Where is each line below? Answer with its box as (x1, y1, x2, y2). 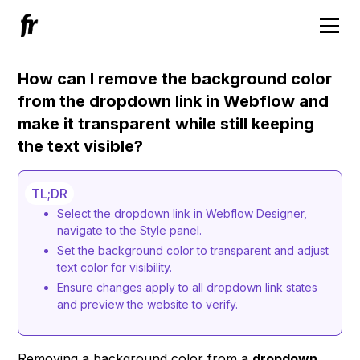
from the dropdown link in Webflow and (18, 92, 329, 111)
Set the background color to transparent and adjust (57, 243, 329, 257)
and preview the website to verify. (57, 297, 239, 311)
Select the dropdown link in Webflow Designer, (57, 207, 308, 220)
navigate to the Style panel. (57, 223, 202, 237)
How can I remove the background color (18, 69, 333, 88)
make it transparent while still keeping (18, 114, 315, 133)
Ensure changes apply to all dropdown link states (57, 280, 318, 294)
